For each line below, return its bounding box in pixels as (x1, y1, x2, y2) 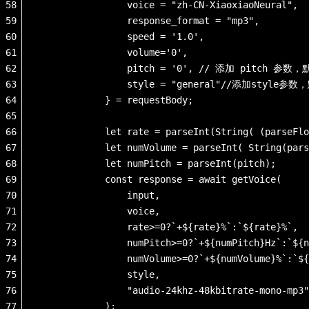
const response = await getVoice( (39, 173, 281, 185)
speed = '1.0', (39, 30, 204, 42)
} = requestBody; (39, 94, 193, 106)
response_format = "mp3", (39, 14, 259, 26)
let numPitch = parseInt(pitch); (39, 157, 281, 169)
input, (39, 189, 166, 201)
